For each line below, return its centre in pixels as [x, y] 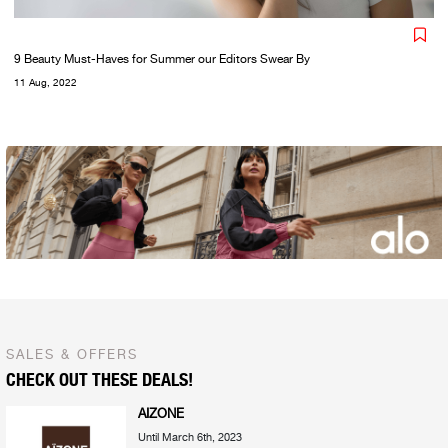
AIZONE [161, 413]
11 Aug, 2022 [45, 83]
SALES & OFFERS [72, 355]
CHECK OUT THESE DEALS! [99, 379]
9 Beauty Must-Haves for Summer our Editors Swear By [162, 59]
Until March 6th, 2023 [190, 436]
